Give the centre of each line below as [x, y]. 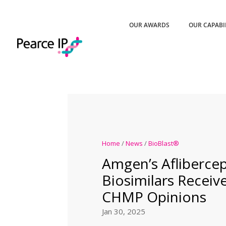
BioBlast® [163, 143]
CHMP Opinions [154, 196]
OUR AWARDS [150, 25]
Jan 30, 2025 [123, 211]
